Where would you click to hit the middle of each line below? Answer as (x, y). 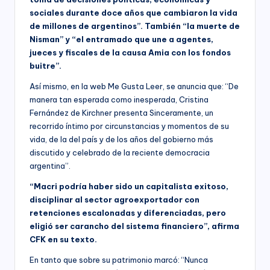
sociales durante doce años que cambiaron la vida (133, 12)
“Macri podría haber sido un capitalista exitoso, (129, 186)
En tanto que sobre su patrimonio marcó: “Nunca (119, 259)
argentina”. (50, 165)
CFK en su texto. (63, 239)
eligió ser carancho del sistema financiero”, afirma (134, 226)
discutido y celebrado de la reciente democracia (120, 152)
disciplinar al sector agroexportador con (115, 199)
